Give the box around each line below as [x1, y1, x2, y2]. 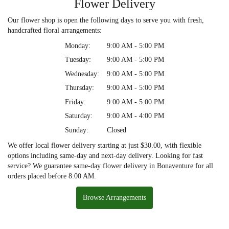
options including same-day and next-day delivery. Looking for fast [8, 151, 203, 159]
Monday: [65, 41, 90, 50]
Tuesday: [65, 56, 91, 64]
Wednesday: [65, 70, 99, 78]
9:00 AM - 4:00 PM [107, 112, 164, 120]
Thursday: [65, 84, 94, 92]
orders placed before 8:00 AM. [8, 172, 96, 180]
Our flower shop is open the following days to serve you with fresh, [8, 16, 204, 24]
